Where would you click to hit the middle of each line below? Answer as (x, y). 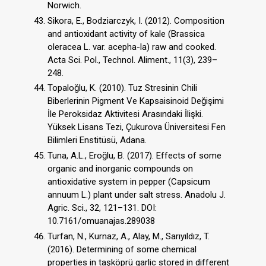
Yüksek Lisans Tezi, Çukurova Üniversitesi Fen (137, 127)
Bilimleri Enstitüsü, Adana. (97, 140)
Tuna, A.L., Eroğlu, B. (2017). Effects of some (134, 156)
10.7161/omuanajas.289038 (101, 221)
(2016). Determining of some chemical (122, 249)
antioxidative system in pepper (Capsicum (129, 182)
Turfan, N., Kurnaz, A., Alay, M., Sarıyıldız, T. (129, 236)
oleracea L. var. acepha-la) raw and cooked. (132, 47)
